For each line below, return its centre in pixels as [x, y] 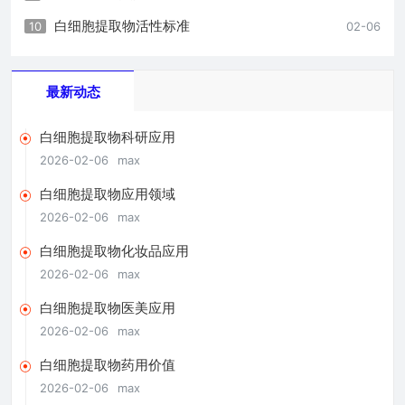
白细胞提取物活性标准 [122, 25]
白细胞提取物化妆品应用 [114, 250]
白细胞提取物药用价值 [108, 364]
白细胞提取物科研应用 [108, 137]
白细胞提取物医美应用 [108, 307]
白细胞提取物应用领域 [108, 193]
